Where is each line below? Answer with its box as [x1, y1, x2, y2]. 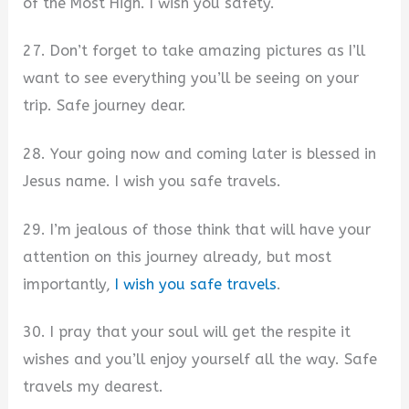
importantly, [23, 275, 116, 293]
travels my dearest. [23, 378, 164, 396]
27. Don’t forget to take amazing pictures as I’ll [23, 42, 366, 60]
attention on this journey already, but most [23, 247, 332, 266]
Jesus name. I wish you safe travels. [23, 173, 282, 191]
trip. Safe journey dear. [23, 97, 187, 115]
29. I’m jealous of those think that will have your [23, 220, 372, 238]
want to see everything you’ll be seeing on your [23, 69, 360, 88]
